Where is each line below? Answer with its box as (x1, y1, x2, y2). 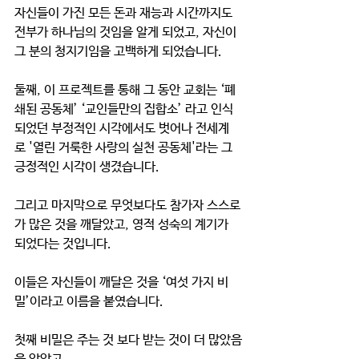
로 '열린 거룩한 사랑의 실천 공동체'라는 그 (14, 140, 236, 155)
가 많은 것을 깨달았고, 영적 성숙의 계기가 (14, 217, 232, 232)
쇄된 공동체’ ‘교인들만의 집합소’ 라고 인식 (14, 102, 233, 117)
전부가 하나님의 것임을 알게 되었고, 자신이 (14, 25, 240, 40)
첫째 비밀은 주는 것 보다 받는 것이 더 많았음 (14, 333, 242, 348)
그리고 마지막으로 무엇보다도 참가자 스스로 (14, 198, 240, 213)
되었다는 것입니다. (14, 236, 111, 252)
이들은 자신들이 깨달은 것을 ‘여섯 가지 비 (14, 275, 228, 290)
